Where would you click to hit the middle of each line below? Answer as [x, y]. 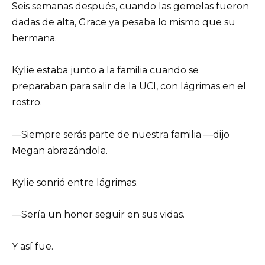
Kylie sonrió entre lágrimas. [75, 182]
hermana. [34, 38]
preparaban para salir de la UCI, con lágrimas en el [129, 86]
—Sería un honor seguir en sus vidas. [98, 214]
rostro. [27, 102]
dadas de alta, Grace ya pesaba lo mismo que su [124, 22]
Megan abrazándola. [60, 150]
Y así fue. [33, 247]
